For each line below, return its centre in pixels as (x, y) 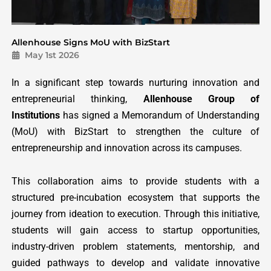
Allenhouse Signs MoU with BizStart (90, 42)
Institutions (35, 115)
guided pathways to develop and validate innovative (135, 263)
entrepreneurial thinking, (77, 99)
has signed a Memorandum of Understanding (160, 115)
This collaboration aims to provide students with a (135, 181)
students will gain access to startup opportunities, (135, 230)
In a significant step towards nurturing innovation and (135, 82)
